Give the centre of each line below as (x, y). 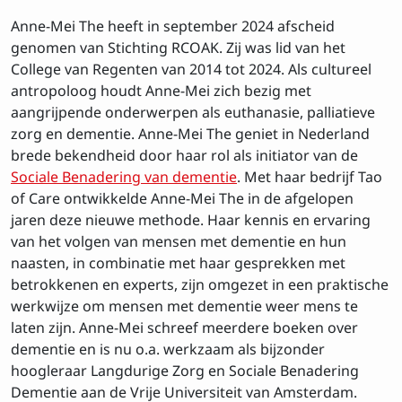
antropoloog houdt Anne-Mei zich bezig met (161, 88)
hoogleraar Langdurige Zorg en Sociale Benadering (185, 368)
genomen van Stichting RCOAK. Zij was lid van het (178, 45)
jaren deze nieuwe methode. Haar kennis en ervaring (191, 218)
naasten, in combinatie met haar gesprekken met (178, 261)
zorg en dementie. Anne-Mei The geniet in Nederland (190, 131)
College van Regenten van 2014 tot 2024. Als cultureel (191, 67)
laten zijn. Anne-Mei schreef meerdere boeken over (184, 325)
